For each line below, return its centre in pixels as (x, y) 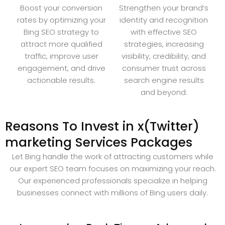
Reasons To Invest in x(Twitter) (102, 126)
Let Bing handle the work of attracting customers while (113, 156)
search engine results (164, 80)
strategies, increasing (164, 44)
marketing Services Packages (99, 142)
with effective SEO (164, 32)
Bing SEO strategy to (61, 32)
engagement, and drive (61, 68)
